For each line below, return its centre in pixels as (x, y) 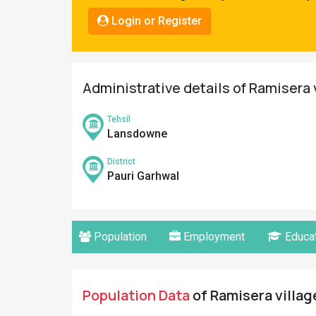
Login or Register (155, 21)
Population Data (136, 295)
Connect (34, 59)
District (121, 162)
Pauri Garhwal (143, 176)
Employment (213, 237)
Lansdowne (137, 134)
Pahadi (31, 12)
